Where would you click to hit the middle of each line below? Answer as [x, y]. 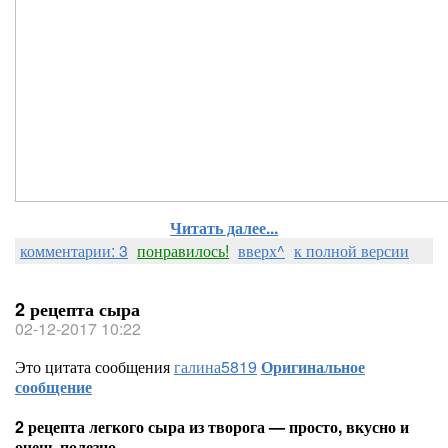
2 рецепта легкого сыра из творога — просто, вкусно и [212, 426]
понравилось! [183, 250]
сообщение [53, 386]
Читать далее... [224, 227]
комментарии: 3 [74, 250]
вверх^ [261, 250]
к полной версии [351, 250]
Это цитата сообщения [94, 366]
